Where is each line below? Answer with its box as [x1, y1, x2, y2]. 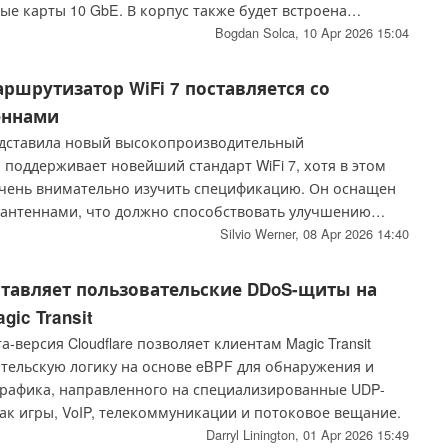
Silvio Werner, [219, 224, 303, 244]
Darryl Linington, [205, 425, 303, 445]
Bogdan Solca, [214, 23, 303, 43]
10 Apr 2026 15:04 [302, 23, 409, 43]
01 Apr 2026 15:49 [302, 425, 409, 445]
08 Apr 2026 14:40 [302, 224, 409, 244]
